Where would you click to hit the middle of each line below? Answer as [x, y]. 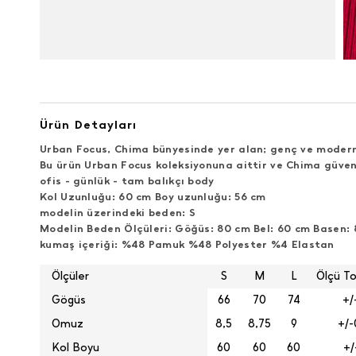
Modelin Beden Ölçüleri [104, 228]
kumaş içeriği [77, 244]
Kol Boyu [75, 348]
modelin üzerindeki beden [111, 213]
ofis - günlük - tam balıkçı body [127, 181]
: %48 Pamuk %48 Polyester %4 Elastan [224, 244]
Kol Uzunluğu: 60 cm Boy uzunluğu [134, 197]
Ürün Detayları [88, 125]
